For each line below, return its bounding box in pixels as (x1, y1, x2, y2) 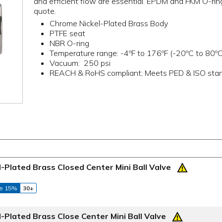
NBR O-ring (50, 38, 90, 48)
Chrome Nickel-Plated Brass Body (50, 18, 168, 28)
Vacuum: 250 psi (50, 57, 111, 68)
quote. (34, 6, 56, 16)
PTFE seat (50, 28, 86, 38)
